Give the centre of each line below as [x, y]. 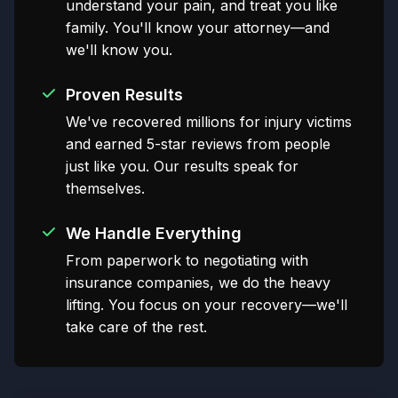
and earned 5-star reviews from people [198, 144]
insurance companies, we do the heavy [198, 283]
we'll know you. [119, 50]
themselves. [105, 189]
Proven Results [124, 95]
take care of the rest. [136, 327]
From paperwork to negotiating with [187, 261]
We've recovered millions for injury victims [209, 122]
